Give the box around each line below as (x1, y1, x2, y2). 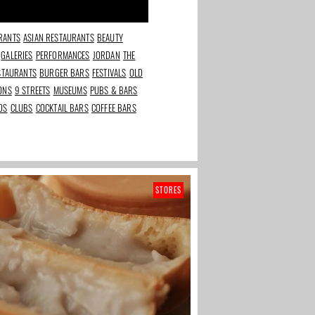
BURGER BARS (39, 65, 89, 80)
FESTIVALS (91, 65, 127, 80)
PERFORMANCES (35, 48, 90, 63)
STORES (155, 184, 181, 196)
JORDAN (92, 48, 120, 63)
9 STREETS (14, 83, 51, 98)
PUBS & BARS (89, 83, 138, 98)
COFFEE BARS (91, 101, 136, 115)
